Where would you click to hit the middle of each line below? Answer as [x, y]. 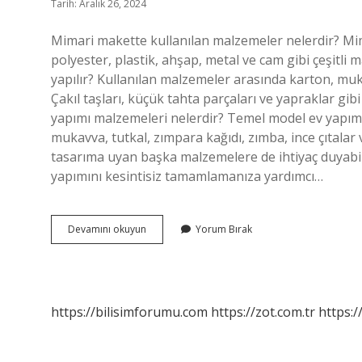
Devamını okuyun [107, 229]
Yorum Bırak [224, 229]
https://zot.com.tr [263, 312]
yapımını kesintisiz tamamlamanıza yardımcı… [187, 176]
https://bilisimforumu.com [129, 312]
